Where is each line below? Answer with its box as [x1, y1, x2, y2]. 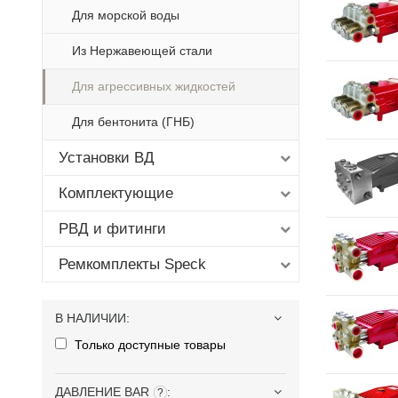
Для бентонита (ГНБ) [72, 115, 195, 129]
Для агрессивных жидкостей [72, 79, 235, 93]
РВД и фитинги [59, 220, 166, 237]
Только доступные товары [71, 338, 226, 352]
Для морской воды [72, 8, 179, 22]
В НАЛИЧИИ [55, 311, 126, 325]
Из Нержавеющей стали [72, 44, 212, 58]
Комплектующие [59, 185, 173, 202]
